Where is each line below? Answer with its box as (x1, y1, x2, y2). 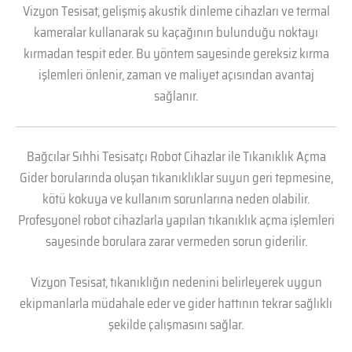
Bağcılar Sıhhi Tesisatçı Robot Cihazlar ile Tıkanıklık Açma (26, 146, 326, 167)
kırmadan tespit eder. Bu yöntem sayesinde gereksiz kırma (23, 43, 329, 64)
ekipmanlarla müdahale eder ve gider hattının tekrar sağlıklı (20, 292, 332, 313)
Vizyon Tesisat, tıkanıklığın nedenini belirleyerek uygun (30, 271, 322, 292)
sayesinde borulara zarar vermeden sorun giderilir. (45, 231, 307, 252)
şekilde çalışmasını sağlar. (108, 313, 244, 335)
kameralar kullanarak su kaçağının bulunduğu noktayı (34, 22, 318, 42)
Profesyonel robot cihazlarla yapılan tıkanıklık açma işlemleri (17, 210, 335, 231)
